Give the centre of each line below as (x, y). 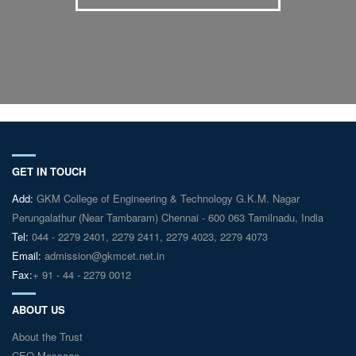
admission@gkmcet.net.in (103, 255)
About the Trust (47, 336)
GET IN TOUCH (49, 171)
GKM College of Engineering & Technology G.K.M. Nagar (166, 198)
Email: (27, 255)
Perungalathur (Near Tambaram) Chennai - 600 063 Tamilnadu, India (168, 217)
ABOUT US (39, 309)
